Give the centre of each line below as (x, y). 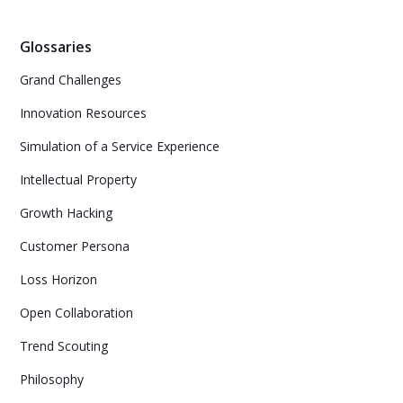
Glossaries (56, 47)
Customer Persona (75, 246)
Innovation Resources (84, 113)
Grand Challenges (71, 80)
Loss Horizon (59, 279)
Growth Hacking (67, 213)
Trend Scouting (64, 346)
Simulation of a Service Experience (120, 146)
